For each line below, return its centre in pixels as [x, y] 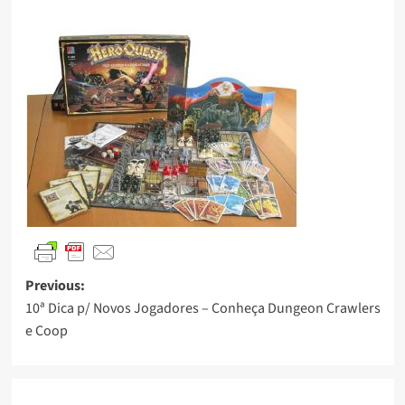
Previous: [55, 285]
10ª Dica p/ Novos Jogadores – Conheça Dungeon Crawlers [202, 308]
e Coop [46, 330]
